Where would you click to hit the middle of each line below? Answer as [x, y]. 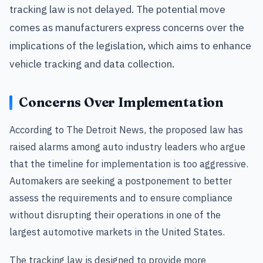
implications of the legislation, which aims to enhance [130, 45]
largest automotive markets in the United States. [117, 232]
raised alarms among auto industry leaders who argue [127, 147]
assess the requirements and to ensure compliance [121, 198]
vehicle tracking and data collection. [92, 64]
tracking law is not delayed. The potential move [117, 9]
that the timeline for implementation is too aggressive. [129, 164]
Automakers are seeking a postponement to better [121, 181]
